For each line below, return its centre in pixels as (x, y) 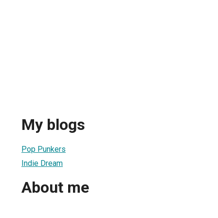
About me (55, 188)
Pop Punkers (44, 149)
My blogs (53, 125)
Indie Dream (42, 163)
